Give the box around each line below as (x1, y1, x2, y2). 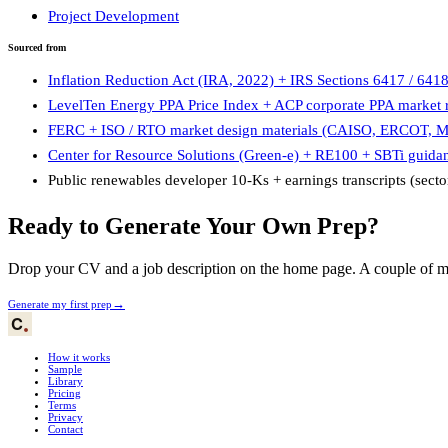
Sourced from (8, 41, 66, 53)
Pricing (48, 386, 81, 399)
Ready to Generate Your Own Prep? (8, 212, 379, 239)
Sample (48, 362, 82, 375)
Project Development (48, 7, 179, 24)
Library (48, 374, 83, 387)
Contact (48, 422, 83, 435)
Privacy (48, 410, 83, 423)
